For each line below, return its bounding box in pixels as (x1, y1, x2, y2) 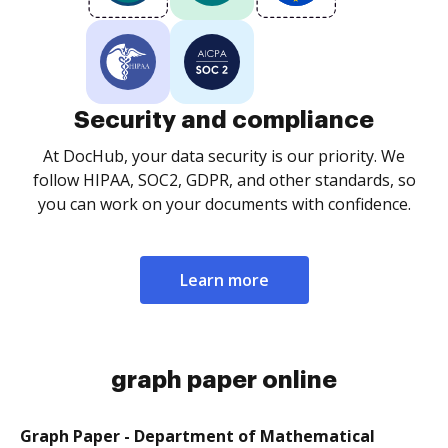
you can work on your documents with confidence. (37, 193, 411, 215)
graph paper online (111, 368, 337, 392)
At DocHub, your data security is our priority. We (43, 145, 405, 167)
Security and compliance (74, 108, 374, 132)
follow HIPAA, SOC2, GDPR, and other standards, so (32, 169, 416, 191)
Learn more (179, 269, 269, 291)
